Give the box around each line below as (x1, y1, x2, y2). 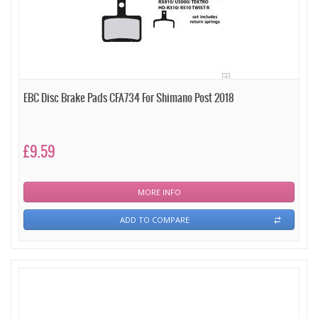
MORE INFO (137, 187, 181, 197)
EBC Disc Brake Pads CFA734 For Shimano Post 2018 (23, 92, 234, 104)
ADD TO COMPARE (119, 214, 190, 225)
